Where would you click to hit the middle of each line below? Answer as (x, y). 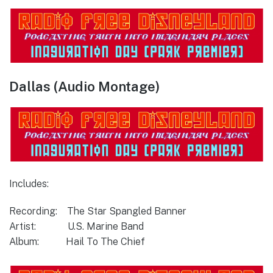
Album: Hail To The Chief (77, 241)
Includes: (29, 184)
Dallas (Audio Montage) (84, 87)
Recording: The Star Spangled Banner (98, 211)
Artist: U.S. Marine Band (76, 226)
